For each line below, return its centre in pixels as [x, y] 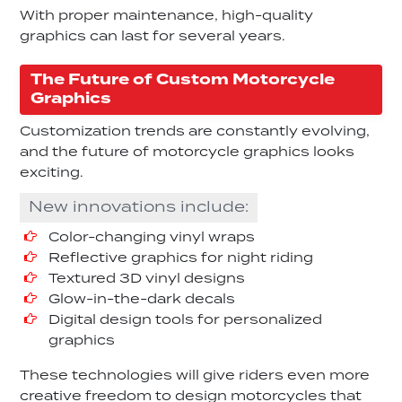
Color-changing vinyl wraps [152, 238]
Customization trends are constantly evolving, [195, 132]
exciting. [52, 174]
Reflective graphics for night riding [181, 259]
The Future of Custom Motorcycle [183, 80]
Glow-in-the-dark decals [142, 300]
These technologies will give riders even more [195, 376]
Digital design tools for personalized [186, 321]
